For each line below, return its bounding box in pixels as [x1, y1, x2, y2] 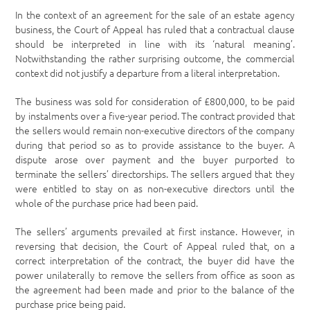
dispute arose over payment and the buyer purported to [15, 152, 295, 166]
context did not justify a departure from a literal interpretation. [15, 66, 280, 80]
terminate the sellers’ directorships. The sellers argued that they [15, 167, 295, 181]
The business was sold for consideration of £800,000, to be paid [15, 94, 295, 108]
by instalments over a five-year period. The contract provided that [15, 109, 295, 122]
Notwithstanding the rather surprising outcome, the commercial [15, 51, 295, 65]
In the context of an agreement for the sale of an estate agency [15, 8, 295, 21]
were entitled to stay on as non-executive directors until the [15, 181, 295, 195]
